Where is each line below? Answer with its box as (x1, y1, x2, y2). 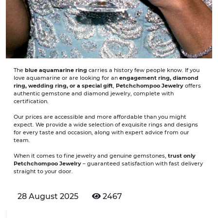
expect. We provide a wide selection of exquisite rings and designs (14, 121, 198, 128)
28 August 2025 (18, 192, 80, 201)
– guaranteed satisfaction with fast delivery (81, 160, 203, 167)
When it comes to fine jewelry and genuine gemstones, (14, 152, 168, 160)
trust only (168, 152, 196, 160)
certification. (14, 98, 49, 105)
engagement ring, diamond (119, 74, 199, 82)
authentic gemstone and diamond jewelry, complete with (14, 90, 174, 97)
